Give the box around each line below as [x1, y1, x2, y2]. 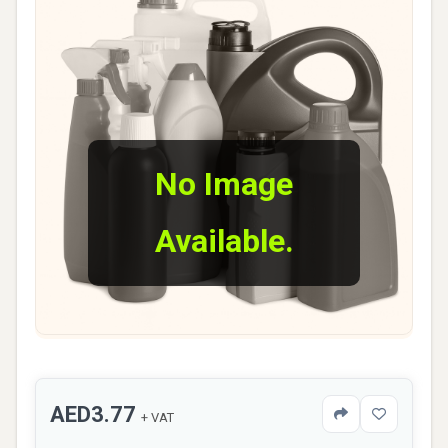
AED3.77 [50, 402, 141, 427]
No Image [155, 165, 293, 204]
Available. [154, 222, 294, 261]
